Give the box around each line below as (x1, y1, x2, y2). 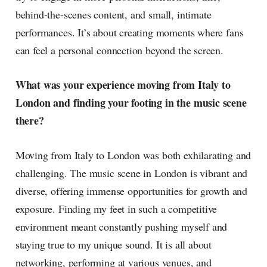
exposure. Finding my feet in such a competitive (15, 201, 218, 216)
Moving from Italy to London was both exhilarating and (15, 148, 252, 163)
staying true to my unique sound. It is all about (15, 237, 212, 252)
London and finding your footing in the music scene (15, 95, 247, 111)
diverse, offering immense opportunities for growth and (15, 184, 247, 198)
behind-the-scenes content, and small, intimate (15, 7, 212, 22)
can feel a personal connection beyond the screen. (15, 43, 223, 58)
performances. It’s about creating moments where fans (15, 25, 244, 40)
